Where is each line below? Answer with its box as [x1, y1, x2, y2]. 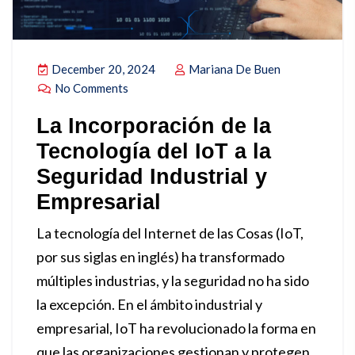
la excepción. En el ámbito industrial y [36, 296, 262, 313]
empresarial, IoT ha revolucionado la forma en [36, 319, 316, 337]
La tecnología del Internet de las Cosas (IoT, [36, 224, 303, 242]
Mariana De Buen [186, 62, 281, 76]
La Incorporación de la [36, 114, 271, 138]
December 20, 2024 [49, 62, 155, 76]
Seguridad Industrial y [36, 165, 267, 189]
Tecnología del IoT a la [36, 139, 271, 163]
